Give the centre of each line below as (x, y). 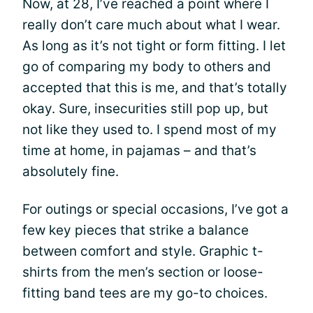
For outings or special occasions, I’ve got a (155, 209)
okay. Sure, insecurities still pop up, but (145, 109)
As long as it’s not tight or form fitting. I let (154, 46)
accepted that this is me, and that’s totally (155, 88)
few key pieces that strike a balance (136, 230)
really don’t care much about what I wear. (151, 25)
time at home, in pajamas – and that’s (139, 151)
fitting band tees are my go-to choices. (145, 293)
